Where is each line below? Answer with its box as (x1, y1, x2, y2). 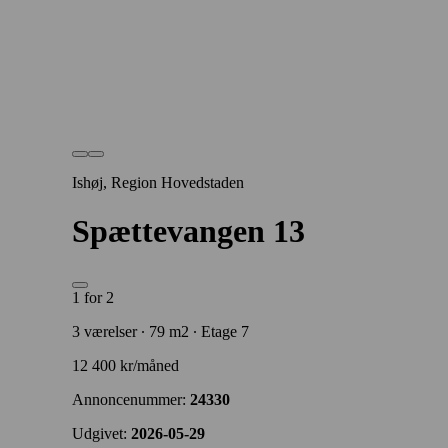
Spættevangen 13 (72, 213, 305, 250)
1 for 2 (72, 288, 114, 306)
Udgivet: (72, 424, 131, 442)
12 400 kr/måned (72, 356, 179, 374)
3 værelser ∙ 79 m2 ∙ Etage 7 (72, 322, 249, 340)
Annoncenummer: (72, 390, 190, 408)
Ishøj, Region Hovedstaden (72, 174, 244, 191)
